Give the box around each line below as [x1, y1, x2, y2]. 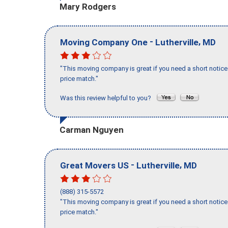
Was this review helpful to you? [60, 94, 156, 102]
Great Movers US [60, 160, 129, 170]
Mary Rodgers [60, 1, 116, 12]
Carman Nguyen [60, 124, 124, 135]
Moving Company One [60, 37, 148, 47]
